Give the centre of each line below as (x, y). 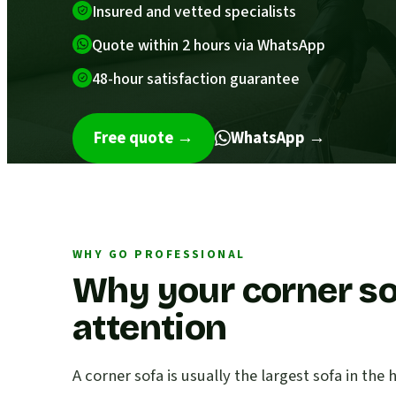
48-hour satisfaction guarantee (196, 79)
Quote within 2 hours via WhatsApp (209, 45)
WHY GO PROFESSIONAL (159, 254)
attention (150, 327)
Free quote (133, 137)
